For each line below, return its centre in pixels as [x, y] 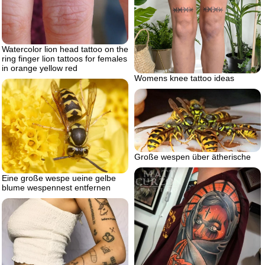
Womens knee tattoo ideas [184, 78]
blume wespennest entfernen [56, 188]
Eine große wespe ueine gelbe [59, 178]
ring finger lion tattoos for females [64, 58]
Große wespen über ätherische [193, 156]
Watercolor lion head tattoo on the [65, 49]
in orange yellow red [40, 68]
